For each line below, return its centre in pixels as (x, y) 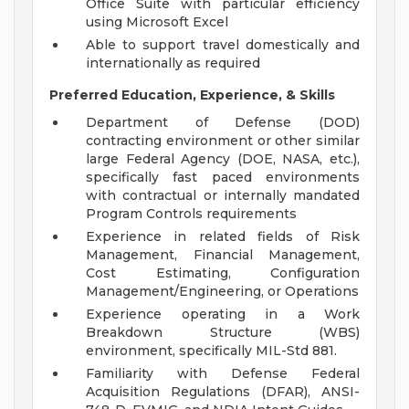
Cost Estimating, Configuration (223, 273)
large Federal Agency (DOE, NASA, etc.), (223, 159)
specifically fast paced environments (223, 178)
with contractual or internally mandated (223, 196)
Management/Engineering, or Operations (222, 292)
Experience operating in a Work (223, 315)
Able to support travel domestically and (223, 45)
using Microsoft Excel (157, 22)
